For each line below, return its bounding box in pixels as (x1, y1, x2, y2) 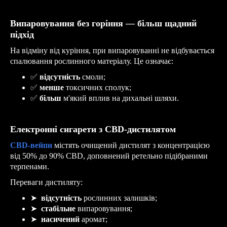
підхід (10, 29, 34, 40)
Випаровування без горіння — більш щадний (10, 18, 197, 28)
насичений (41, 214, 80, 223)
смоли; (82, 72, 105, 81)
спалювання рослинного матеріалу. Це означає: (10, 56, 173, 65)
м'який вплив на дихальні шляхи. (63, 93, 179, 102)
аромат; (80, 214, 107, 223)
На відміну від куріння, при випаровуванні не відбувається (10, 46, 214, 55)
